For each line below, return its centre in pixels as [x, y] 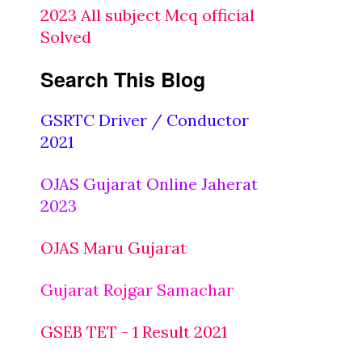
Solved [66, 37]
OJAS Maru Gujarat [114, 248]
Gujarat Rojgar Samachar [137, 290]
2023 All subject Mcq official [147, 15]
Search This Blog [123, 79]
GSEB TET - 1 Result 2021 [134, 332]
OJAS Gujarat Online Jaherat [149, 184]
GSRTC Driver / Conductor [145, 120]
